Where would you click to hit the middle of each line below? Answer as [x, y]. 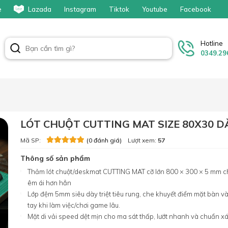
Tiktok [119, 9]
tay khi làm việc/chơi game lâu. [74, 205]
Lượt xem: [139, 140]
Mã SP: [31, 140]
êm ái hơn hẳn [49, 183]
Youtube [155, 9]
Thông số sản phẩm [55, 159]
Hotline [212, 44]
